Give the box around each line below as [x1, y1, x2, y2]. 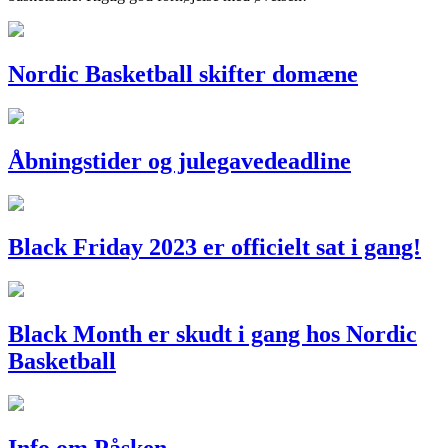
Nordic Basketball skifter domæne [8, 60, 358, 87]
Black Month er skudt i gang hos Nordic [8, 321, 417, 348]
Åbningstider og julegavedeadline [8, 147, 351, 174]
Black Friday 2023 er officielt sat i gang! [8, 234, 421, 261]
